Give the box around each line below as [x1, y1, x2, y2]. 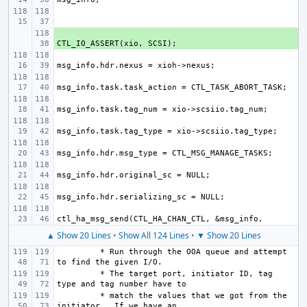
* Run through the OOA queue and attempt [95, 247, 287, 256]
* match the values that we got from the [95, 291, 287, 300]
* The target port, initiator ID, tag [95, 269, 273, 278]
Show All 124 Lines [118, 230, 189, 241]
